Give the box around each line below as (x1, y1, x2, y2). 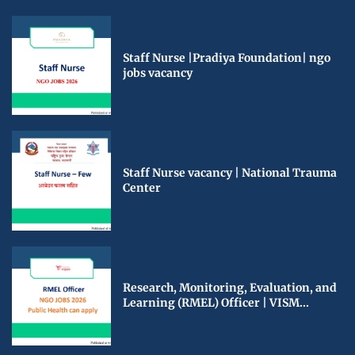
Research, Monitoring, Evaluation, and (123, 281, 338, 296)
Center (123, 180, 162, 195)
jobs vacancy (123, 65, 193, 80)
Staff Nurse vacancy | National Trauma (123, 165, 338, 180)
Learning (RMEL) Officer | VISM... (123, 296, 310, 311)
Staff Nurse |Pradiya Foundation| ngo (123, 50, 331, 65)
